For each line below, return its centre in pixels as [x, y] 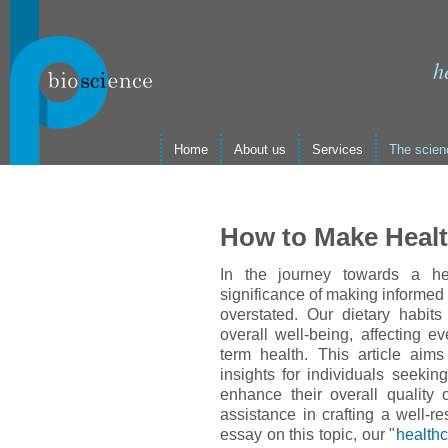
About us [260, 149]
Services [337, 149]
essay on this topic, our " [308, 434]
